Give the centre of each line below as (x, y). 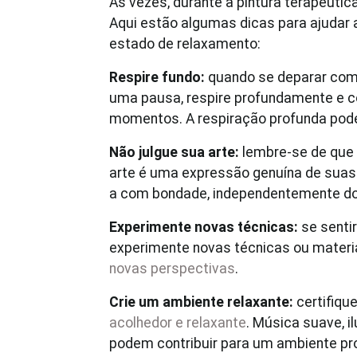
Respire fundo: (157, 77)
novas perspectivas (172, 269)
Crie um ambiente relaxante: (201, 302)
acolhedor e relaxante (178, 323)
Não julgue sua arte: (174, 152)
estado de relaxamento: (185, 44)
